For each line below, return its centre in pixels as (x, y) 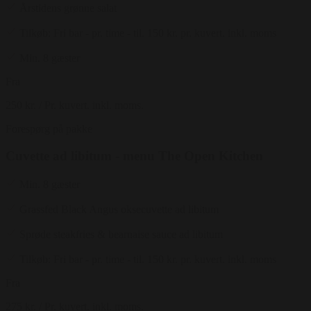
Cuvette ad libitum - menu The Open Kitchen (134, 155)
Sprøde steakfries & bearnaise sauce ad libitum (121, 234)
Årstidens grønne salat (68, 8)
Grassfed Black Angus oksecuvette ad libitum (119, 209)
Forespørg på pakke (49, 129)
